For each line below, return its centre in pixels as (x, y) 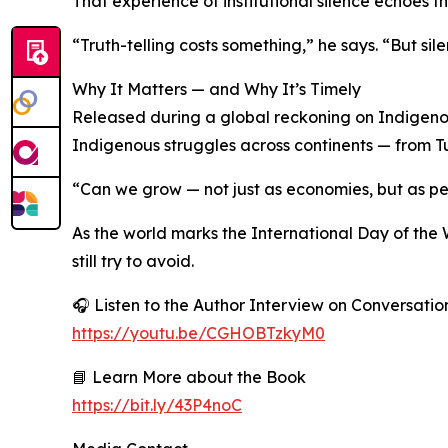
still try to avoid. (133, 261)
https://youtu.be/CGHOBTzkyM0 (198, 333)
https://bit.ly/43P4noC (157, 405)
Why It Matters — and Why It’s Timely (216, 89)
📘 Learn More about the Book (189, 377)
